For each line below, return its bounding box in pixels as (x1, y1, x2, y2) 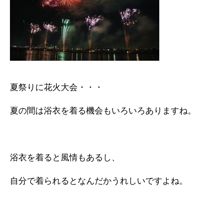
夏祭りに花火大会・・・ (10, 83, 103, 92)
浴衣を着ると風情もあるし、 (10, 153, 120, 162)
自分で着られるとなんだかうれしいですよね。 (10, 176, 188, 186)
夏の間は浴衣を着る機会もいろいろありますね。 (10, 106, 196, 115)
